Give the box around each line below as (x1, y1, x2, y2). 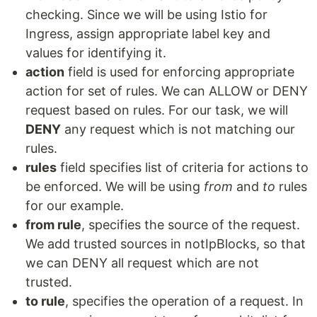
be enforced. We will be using (25, 178, 204, 194)
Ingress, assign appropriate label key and (25, 25, 270, 41)
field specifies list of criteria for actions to (57, 159, 309, 175)
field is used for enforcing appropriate (64, 64, 294, 79)
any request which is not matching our (61, 121, 295, 137)
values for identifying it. (25, 45, 166, 60)
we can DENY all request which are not (25, 255, 259, 270)
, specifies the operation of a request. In (65, 293, 304, 309)
